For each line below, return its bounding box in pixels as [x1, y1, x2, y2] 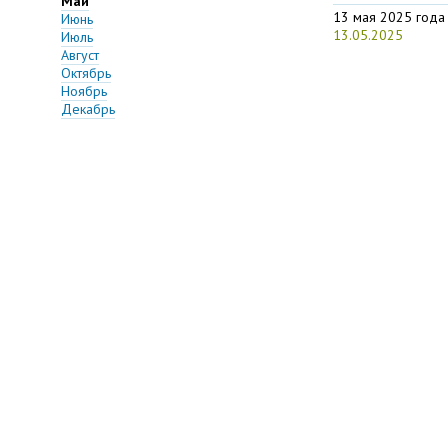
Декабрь [61, 100, 115, 119]
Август [61, 46, 99, 65]
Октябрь [61, 64, 111, 83]
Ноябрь [61, 82, 107, 101]
